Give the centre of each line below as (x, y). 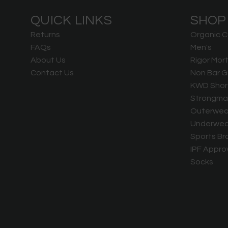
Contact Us (52, 73)
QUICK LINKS (71, 21)
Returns (45, 35)
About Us (48, 60)
